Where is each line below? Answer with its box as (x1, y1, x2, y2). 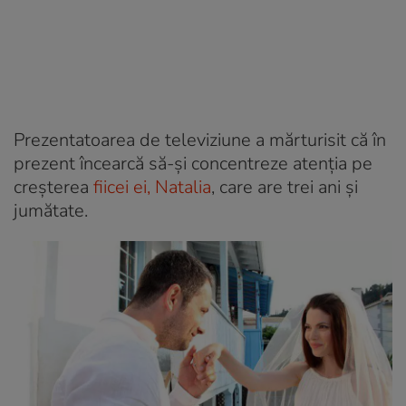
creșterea (14, 174, 93, 199)
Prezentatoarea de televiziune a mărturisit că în (14, 127, 386, 152)
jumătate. (14, 198, 88, 223)
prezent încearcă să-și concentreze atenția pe (14, 150, 372, 176)
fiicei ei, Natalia (93, 174, 211, 199)
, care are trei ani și (211, 174, 358, 199)
